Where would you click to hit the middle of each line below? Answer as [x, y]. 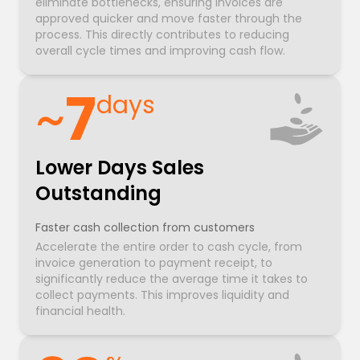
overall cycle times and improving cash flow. [160, 51]
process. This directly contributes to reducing [162, 35]
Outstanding [98, 194]
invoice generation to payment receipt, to [154, 263]
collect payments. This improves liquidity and [162, 295]
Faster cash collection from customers [145, 228]
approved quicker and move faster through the [169, 19]
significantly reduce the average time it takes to [172, 279]
